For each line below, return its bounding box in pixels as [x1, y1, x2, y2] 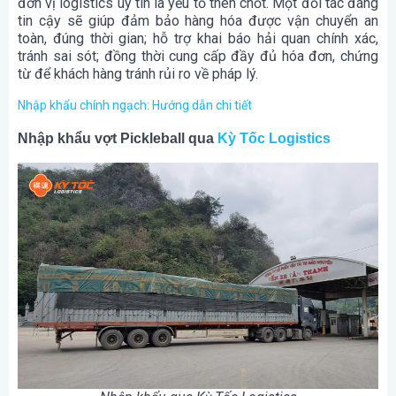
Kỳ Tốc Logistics [217, 130, 331, 146]
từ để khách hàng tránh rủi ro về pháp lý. [18, 65, 258, 82]
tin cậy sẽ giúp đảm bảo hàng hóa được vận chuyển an [18, 11, 378, 29]
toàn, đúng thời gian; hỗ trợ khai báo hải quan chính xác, [18, 29, 378, 47]
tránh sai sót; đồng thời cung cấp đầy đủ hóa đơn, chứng [18, 47, 378, 65]
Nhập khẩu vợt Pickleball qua [18, 130, 217, 146]
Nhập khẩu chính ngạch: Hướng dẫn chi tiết [18, 97, 252, 112]
